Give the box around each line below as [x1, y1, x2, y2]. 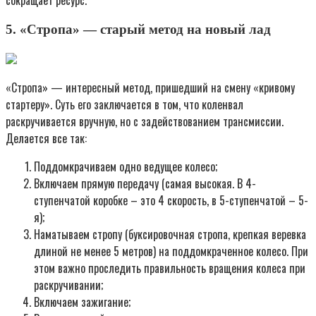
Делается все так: [6, 129, 87, 147]
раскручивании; [34, 276, 103, 293]
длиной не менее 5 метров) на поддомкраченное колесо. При [34, 242, 308, 260]
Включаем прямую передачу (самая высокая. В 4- [34, 174, 256, 192]
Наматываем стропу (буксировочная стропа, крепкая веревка [34, 225, 306, 243]
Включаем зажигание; [34, 293, 130, 310]
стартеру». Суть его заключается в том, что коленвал [6, 95, 243, 113]
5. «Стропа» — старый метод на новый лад [6, 21, 271, 37]
